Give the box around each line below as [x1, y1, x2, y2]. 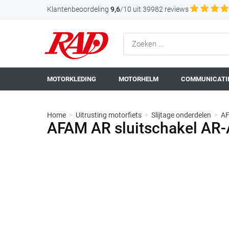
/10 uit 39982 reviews [120, 5, 189, 13]
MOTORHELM [119, 75, 158, 83]
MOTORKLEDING [47, 75, 96, 83]
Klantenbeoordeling [47, 5, 109, 13]
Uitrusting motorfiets [76, 111, 142, 119]
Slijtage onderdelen [151, 111, 211, 119]
